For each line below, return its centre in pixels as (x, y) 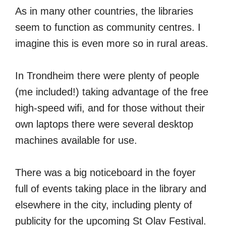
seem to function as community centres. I (108, 27)
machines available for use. (76, 140)
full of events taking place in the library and (111, 188)
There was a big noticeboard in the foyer (105, 172)
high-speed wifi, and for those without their (110, 108)
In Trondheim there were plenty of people (107, 75)
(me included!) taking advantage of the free (112, 92)
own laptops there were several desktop (104, 124)
